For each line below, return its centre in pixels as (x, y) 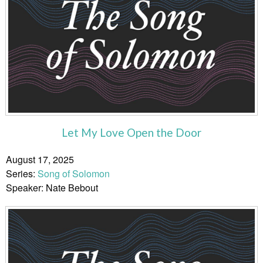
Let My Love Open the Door (131, 132)
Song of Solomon (74, 173)
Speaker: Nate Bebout (52, 187)
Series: (22, 173)
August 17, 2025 (40, 159)
